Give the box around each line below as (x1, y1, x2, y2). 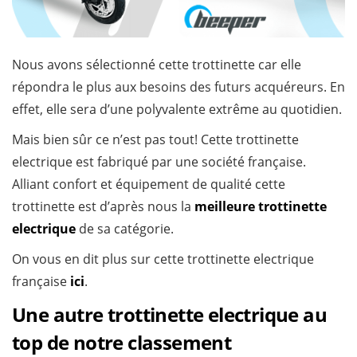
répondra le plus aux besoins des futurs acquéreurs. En (12, 78, 345, 96)
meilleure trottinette (194, 198, 327, 216)
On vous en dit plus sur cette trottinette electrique (12, 250, 314, 269)
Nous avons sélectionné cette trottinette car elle (12, 56, 301, 74)
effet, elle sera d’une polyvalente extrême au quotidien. (12, 100, 342, 119)
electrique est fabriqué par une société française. (12, 153, 306, 171)
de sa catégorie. (76, 220, 174, 238)
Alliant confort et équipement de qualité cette (12, 175, 285, 194)
